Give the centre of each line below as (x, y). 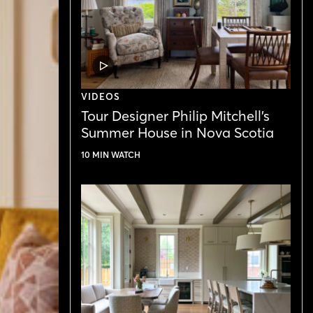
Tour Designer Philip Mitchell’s (175, 115)
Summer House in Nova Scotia (177, 132)
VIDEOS (101, 96)
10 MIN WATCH (111, 154)
